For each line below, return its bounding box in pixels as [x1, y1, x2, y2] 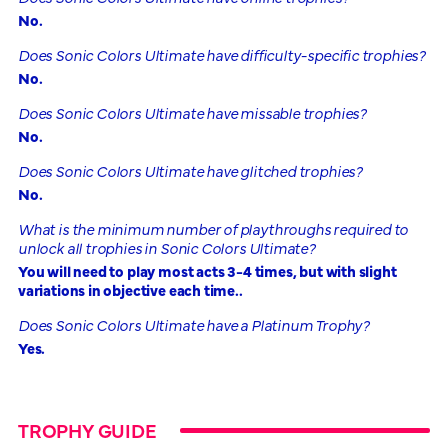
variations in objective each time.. [18, 279, 243, 300]
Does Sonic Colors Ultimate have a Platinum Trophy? [18, 314, 369, 335]
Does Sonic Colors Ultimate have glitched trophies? [18, 160, 362, 181]
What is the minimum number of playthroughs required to [18, 218, 409, 239]
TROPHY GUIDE [18, 417, 156, 443]
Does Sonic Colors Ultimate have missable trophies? [18, 102, 366, 123]
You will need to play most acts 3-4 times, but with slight [18, 260, 397, 281]
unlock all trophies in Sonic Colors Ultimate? [18, 237, 315, 258]
